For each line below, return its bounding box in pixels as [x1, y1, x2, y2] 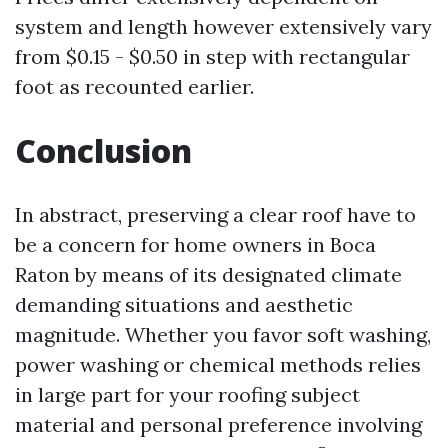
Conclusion [15, 129, 192, 172]
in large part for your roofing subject [15, 382, 360, 407]
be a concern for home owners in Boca [15, 232, 376, 257]
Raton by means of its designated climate [15, 262, 402, 287]
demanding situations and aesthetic [15, 292, 353, 317]
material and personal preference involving [15, 412, 422, 437]
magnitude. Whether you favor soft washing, [15, 322, 431, 347]
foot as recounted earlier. [15, 74, 254, 99]
